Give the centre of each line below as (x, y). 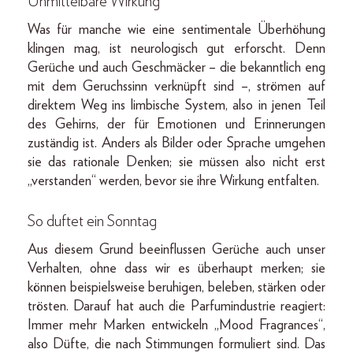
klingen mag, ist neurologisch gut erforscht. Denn (176, 48)
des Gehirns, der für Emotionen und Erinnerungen (176, 124)
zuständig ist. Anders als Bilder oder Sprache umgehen (176, 143)
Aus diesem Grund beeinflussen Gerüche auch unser (176, 249)
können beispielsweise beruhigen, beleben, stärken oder (176, 287)
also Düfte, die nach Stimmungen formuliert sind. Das (176, 344)
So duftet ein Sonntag (92, 221)
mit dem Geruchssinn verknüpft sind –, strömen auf (176, 86)
